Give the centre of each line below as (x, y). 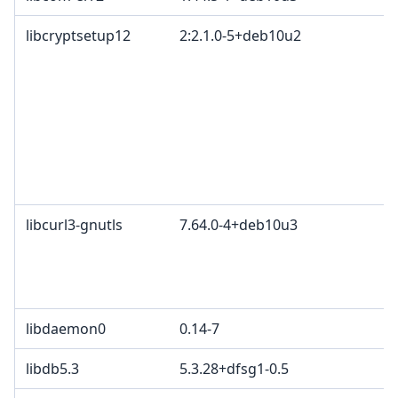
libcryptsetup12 (78, 36)
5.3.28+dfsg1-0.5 (234, 369)
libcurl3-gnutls (74, 225)
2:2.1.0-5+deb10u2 (240, 36)
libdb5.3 (52, 369)
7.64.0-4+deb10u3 (239, 225)
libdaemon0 (66, 329)
